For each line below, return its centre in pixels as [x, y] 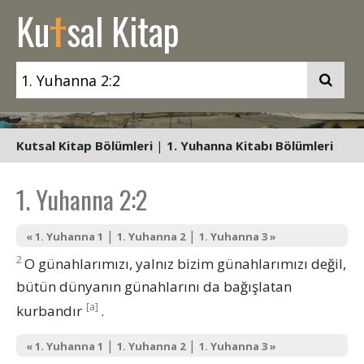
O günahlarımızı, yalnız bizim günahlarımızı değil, [185, 263]
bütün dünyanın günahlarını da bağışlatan [154, 286]
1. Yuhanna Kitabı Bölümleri [250, 145]
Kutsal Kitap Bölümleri [84, 145]
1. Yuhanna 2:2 [82, 199]
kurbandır [49, 310]
